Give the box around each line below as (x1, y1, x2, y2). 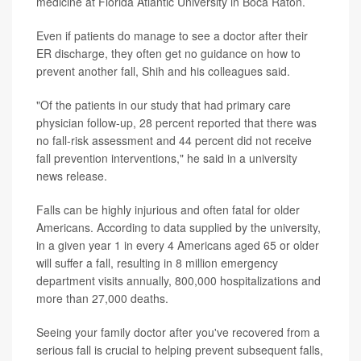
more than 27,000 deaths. (36, 289, 168, 306)
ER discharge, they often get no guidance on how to (36, 44, 301, 61)
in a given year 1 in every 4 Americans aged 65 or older (36, 236, 319, 253)
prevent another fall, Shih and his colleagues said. (36, 62, 290, 79)
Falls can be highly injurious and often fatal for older (36, 201, 300, 218)
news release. (36, 167, 107, 184)
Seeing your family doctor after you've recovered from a (36, 323, 320, 340)
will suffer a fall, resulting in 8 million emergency (36, 254, 278, 271)
